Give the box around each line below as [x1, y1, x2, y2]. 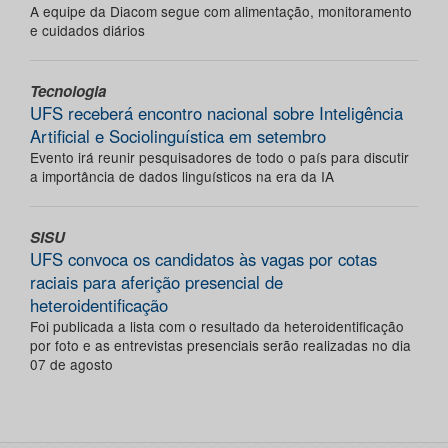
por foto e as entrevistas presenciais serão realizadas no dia [30, 335, 411, 356]
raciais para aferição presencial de [30, 270, 283, 295]
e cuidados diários [30, 20, 145, 41]
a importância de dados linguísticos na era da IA [30, 166, 334, 187]
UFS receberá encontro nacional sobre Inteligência [30, 101, 403, 126]
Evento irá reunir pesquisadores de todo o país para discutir [30, 147, 409, 168]
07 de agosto [30, 354, 113, 375]
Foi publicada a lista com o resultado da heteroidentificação [30, 316, 404, 337]
